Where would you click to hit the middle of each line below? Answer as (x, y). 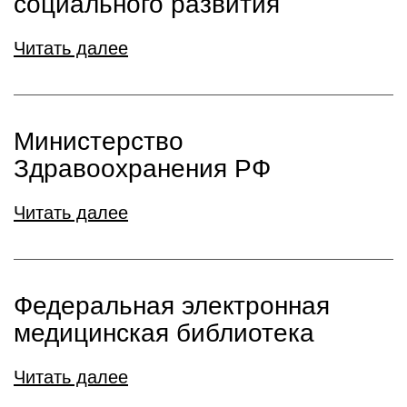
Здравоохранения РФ (142, 168)
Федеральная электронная (172, 305)
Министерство (99, 141)
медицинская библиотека (164, 333)
